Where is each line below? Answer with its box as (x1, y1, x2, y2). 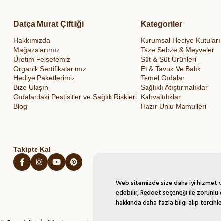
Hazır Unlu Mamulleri (141, 102, 206, 110)
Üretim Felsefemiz (13, 55, 70, 64)
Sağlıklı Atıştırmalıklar (141, 83, 208, 92)
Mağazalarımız (13, 46, 60, 54)
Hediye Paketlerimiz (13, 74, 75, 82)
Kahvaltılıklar (141, 93, 181, 101)
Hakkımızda (13, 37, 50, 45)
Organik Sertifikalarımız (13, 65, 86, 73)
